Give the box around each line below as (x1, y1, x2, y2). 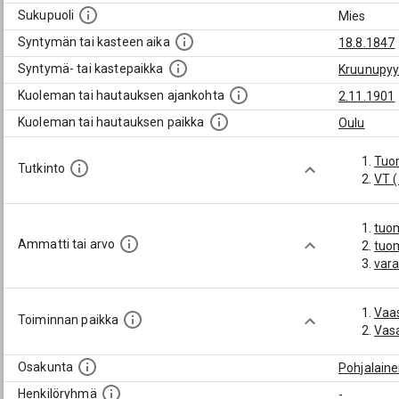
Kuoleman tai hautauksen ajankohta (18, 88, 224, 103)
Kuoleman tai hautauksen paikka (18, 115, 205, 130)
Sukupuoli (18, 8, 75, 23)
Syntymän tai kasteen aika (18, 35, 170, 50)
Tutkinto (18, 161, 66, 176)
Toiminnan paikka (18, 313, 119, 328)
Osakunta (18, 360, 74, 375)
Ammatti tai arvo (18, 237, 116, 252)
